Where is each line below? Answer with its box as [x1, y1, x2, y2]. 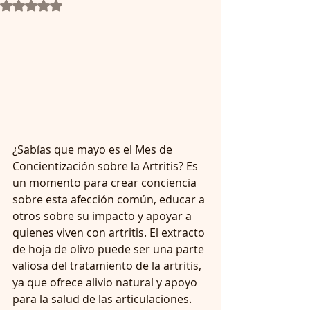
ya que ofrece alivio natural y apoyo [12, 274, 200, 290]
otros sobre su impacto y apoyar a [12, 208, 194, 224]
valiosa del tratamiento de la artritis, [12, 257, 204, 273]
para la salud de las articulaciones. [12, 291, 192, 307]
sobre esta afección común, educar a [12, 191, 208, 207]
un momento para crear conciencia [12, 174, 199, 190]
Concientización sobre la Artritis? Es [12, 158, 201, 174]
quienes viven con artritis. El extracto [12, 224, 208, 240]
